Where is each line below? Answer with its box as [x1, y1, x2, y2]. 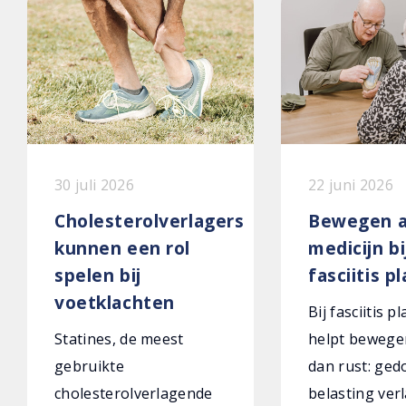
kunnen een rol [54, 236, 191, 260]
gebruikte [54, 356, 124, 376]
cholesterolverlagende [54, 383, 213, 403]
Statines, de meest [54, 329, 184, 349]
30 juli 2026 [54, 175, 134, 195]
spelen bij [54, 263, 141, 287]
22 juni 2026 [308, 175, 393, 195]
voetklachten [54, 290, 175, 314]
